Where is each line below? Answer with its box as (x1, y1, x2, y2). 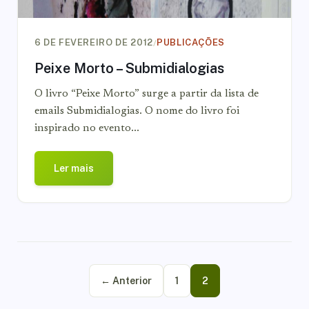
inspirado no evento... (34, 123, 139, 134)
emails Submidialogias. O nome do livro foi (34, 106, 239, 117)
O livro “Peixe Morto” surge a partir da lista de (34, 88, 259, 99)
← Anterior (101, 275, 152, 286)
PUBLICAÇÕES (156, 37, 226, 48)
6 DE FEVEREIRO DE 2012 (34, 37, 153, 48)
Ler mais (53, 163, 94, 174)
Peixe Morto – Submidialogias (34, 60, 224, 77)
